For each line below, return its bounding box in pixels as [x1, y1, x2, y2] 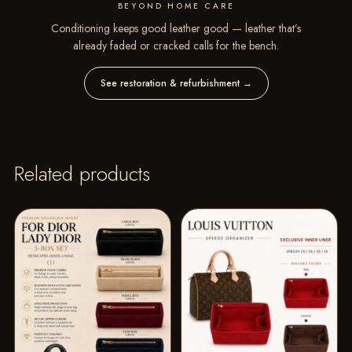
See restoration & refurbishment [100, 75, 243, 90]
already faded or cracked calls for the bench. [73, 37, 279, 53]
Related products [13, 158, 150, 189]
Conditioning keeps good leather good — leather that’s [51, 20, 301, 36]
